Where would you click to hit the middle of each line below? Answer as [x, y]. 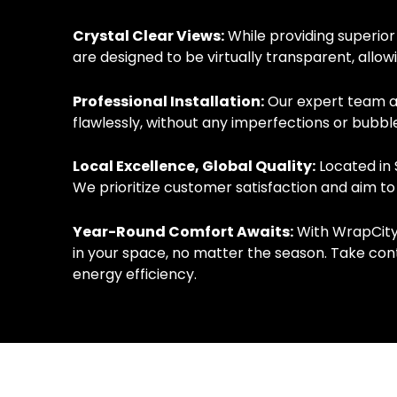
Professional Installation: [168, 101]
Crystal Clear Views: [148, 35]
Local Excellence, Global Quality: [194, 167]
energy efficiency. [135, 274]
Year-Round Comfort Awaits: [183, 231]
